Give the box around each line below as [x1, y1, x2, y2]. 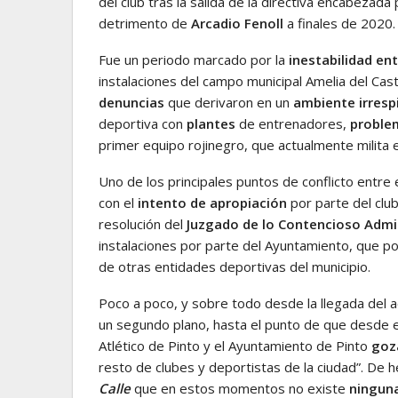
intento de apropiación [138, 193, 287, 211]
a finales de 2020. [283, 13, 395, 32]
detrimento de [99, 13, 191, 32]
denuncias [99, 92, 164, 111]
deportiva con [99, 114, 187, 132]
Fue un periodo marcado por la [99, 50, 289, 68]
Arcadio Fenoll [191, 13, 283, 32]
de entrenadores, [235, 114, 346, 132]
